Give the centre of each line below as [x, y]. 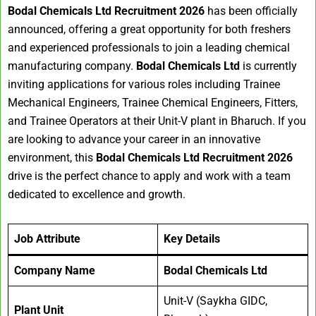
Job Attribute [47, 239]
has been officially [251, 11]
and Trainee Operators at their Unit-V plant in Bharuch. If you [157, 121]
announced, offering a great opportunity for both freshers [149, 30]
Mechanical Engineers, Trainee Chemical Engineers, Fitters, [153, 103]
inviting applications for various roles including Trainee [144, 85]
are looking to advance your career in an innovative [134, 140]
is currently [268, 66]
